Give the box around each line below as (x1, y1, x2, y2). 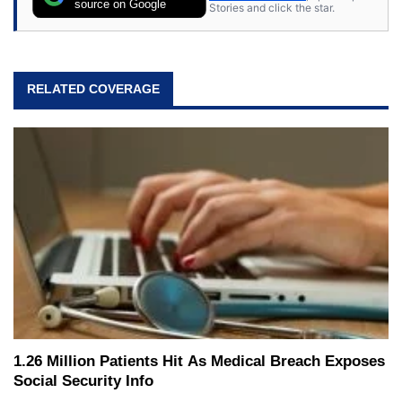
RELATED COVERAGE (27, 82, 160, 96)
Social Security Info (13, 372, 153, 390)
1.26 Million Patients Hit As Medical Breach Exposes (13, 353, 385, 371)
